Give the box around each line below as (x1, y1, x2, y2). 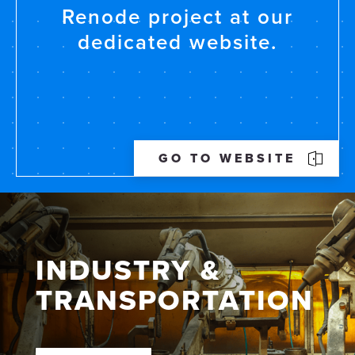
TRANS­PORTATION (35, 284, 314, 319)
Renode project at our (62, 5, 293, 30)
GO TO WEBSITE (158, 151, 296, 167)
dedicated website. (78, 30, 277, 55)
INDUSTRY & (35, 254, 220, 288)
